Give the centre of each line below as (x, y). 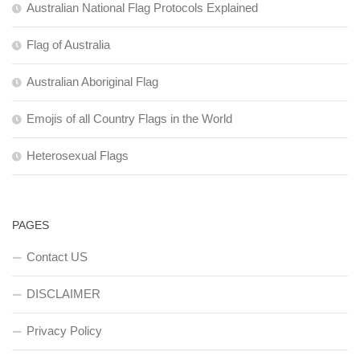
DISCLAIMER (63, 293)
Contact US (57, 256)
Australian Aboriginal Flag (92, 81)
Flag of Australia (68, 44)
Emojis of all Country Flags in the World (129, 118)
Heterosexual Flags (78, 155)
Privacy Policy (64, 330)
